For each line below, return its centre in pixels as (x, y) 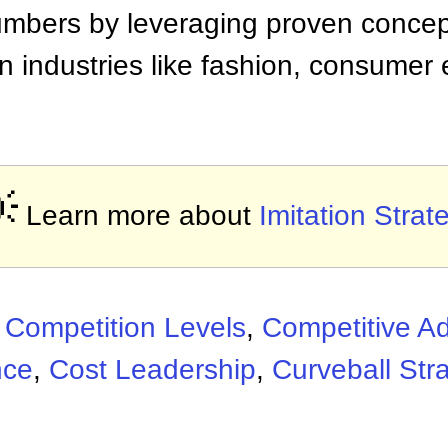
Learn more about (142, 215)
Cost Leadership (152, 369)
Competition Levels (125, 327)
